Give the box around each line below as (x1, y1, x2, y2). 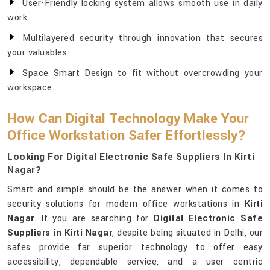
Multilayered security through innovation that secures (22, 32, 263, 45)
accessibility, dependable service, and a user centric (7, 256, 263, 269)
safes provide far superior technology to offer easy (7, 241, 263, 254)
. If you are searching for (34, 212, 154, 225)
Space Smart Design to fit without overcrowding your (22, 67, 263, 80)
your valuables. (7, 46, 69, 60)
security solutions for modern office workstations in (7, 198, 245, 211)
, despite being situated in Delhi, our (112, 227, 263, 240)
